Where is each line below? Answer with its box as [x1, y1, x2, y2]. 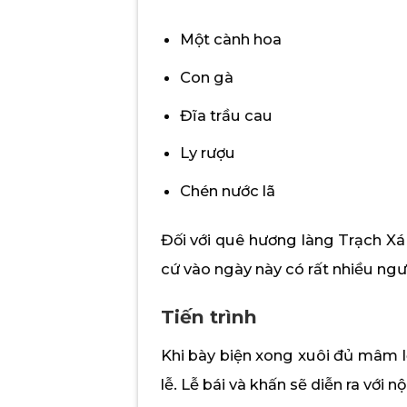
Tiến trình [160, 305, 257, 329]
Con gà [180, 67, 234, 86]
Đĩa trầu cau [180, 105, 273, 124]
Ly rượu [180, 144, 236, 163]
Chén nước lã [180, 182, 276, 201]
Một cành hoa [180, 29, 283, 48]
